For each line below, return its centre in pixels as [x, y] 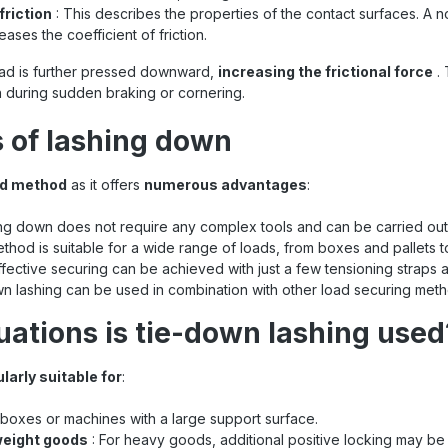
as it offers [105, 184]
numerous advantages [225, 184]
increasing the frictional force [325, 71]
